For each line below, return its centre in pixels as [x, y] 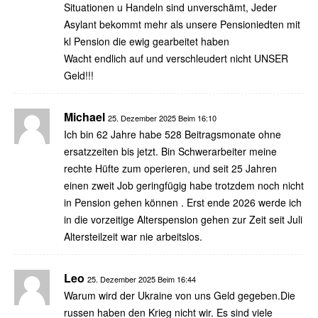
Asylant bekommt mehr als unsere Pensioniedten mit [182, 24]
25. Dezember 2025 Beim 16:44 [142, 279]
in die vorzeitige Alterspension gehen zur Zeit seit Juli [183, 219]
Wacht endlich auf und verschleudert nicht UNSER [176, 58]
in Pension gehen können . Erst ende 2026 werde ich [183, 202]
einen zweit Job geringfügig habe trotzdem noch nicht [184, 185]
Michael [84, 116]
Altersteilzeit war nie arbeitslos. [133, 236]
